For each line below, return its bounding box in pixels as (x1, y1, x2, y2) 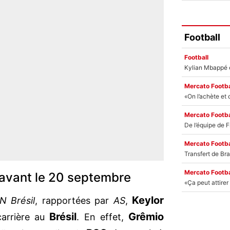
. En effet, (76, 212, 129, 223)
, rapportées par (35, 195, 113, 206)
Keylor (132, 194, 164, 207)
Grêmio (128, 210, 164, 223)
